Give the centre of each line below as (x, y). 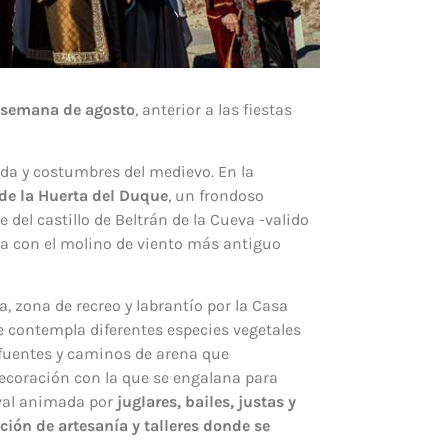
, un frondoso (216, 196)
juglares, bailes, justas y (206, 402)
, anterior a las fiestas (213, 109)
